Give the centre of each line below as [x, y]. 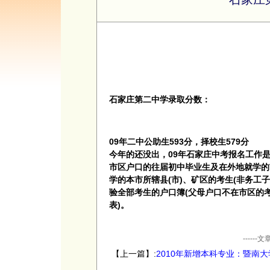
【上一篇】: [134, 254]
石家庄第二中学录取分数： [160, 99]
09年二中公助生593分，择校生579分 [179, 142]
